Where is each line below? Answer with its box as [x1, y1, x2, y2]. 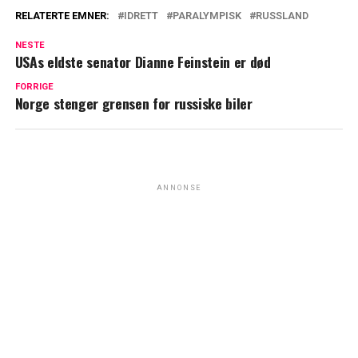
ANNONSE [156, 184, 202, 193]
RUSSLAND [255, 10, 308, 22]
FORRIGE [14, 82, 54, 93]
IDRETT [123, 10, 158, 22]
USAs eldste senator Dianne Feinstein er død [14, 51, 271, 73]
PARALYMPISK [172, 10, 241, 22]
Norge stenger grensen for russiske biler [14, 93, 253, 114]
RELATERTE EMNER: [14, 10, 109, 22]
